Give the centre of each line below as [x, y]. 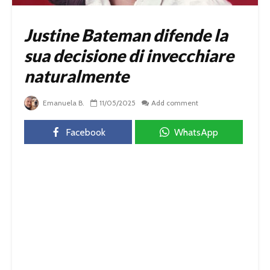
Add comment [175, 102]
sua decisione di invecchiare [129, 55]
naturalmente [77, 76]
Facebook [85, 132]
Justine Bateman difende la [126, 35]
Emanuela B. [63, 102]
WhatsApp [196, 132]
